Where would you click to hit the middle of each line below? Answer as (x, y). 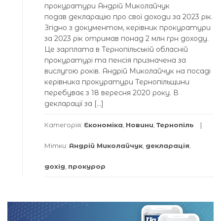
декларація (167, 146)
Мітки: (57, 146)
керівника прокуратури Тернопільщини (117, 82)
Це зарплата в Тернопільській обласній (116, 50)
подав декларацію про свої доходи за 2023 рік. (129, 17)
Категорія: (64, 125)
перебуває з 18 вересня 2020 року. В (111, 93)
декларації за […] (74, 104)
